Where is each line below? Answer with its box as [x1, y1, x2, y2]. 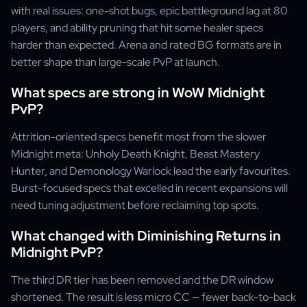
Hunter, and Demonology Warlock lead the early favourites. [11, 164, 291, 178]
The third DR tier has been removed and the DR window [11, 273, 273, 287]
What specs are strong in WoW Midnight [11, 84, 265, 101]
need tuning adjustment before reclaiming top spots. [11, 198, 259, 212]
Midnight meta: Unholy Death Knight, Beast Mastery [11, 147, 260, 161]
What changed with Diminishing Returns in [11, 227, 281, 245]
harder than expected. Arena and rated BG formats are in [11, 38, 282, 52]
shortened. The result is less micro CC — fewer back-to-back [11, 290, 296, 304]
